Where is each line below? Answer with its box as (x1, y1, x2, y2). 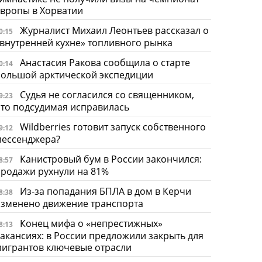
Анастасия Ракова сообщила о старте (19, 56, 190, 69)
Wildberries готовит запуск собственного (19, 120, 206, 133)
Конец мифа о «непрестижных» (19, 216, 163, 230)
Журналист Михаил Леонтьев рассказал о (19, 23, 209, 37)
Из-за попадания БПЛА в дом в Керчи (19, 184, 191, 198)
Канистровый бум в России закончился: (19, 152, 202, 166)
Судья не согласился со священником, (19, 88, 194, 101)
